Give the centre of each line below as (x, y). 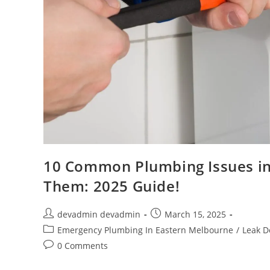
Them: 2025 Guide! (112, 186)
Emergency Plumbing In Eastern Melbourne (145, 230)
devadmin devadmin (99, 215)
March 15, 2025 (195, 215)
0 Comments (83, 246)
